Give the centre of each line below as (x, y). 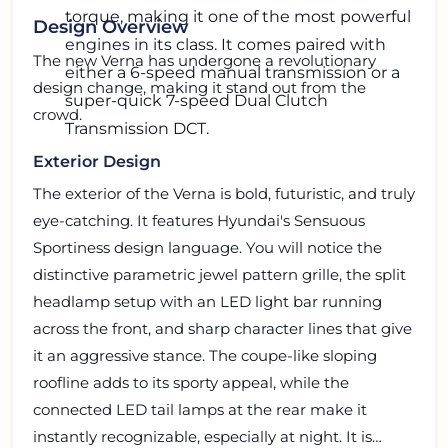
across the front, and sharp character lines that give (222, 328)
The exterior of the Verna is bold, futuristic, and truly (224, 193)
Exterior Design (97, 161)
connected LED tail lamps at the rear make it (200, 409)
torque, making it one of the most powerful (238, 17)
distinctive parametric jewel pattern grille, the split (219, 274)
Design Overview (111, 26)
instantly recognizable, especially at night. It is (202, 436)
